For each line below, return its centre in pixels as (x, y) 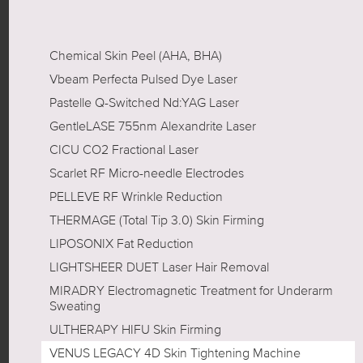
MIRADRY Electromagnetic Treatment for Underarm (191, 290)
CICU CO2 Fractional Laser (124, 149)
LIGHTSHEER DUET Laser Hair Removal (159, 267)
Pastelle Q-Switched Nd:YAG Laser (144, 102)
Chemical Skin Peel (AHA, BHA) (135, 56)
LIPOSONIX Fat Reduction (121, 243)
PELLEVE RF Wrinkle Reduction (136, 196)
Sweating (75, 306)
